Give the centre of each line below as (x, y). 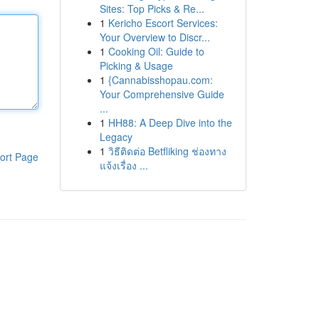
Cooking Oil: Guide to (156, 51)
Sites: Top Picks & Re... (152, 9)
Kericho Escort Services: (163, 23)
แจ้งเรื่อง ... (124, 165)
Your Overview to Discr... (155, 37)
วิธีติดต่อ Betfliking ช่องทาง (167, 151)
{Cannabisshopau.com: (160, 80)
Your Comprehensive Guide (162, 94)
